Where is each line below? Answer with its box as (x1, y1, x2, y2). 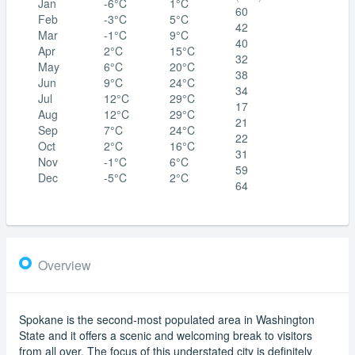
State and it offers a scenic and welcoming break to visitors (19, 326, 312, 343)
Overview (38, 255, 91, 274)
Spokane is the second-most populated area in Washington (19, 311, 315, 327)
